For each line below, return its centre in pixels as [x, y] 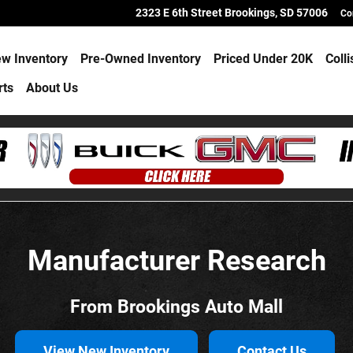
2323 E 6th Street [179, 13]
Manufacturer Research [176, 261]
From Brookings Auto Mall [176, 307]
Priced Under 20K [264, 58]
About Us [52, 88]
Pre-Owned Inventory [141, 58]
